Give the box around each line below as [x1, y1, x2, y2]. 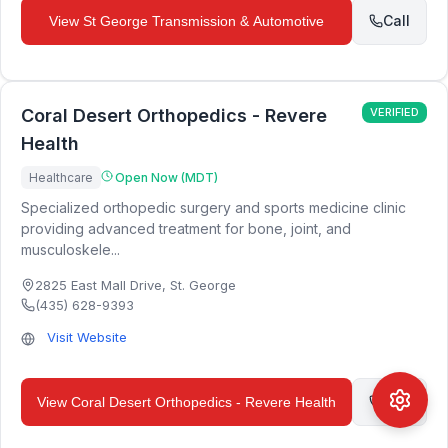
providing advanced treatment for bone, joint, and [21, 220, 351, 237]
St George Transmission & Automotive [83, 13, 324, 29]
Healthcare [29, 170, 93, 185]
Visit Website [47, 329, 127, 345]
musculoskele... [21, 241, 120, 258]
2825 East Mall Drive [35, 277, 162, 293]
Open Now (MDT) [115, 170, 218, 185]
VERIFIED [370, 105, 419, 119]
